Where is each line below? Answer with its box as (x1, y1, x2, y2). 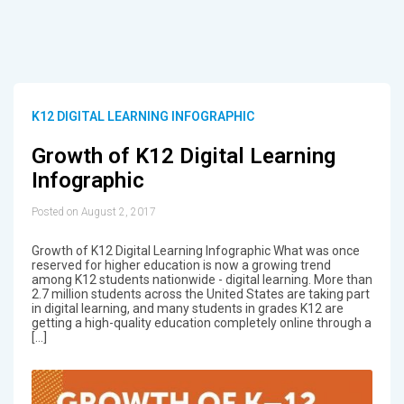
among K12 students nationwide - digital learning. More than (31, 271, 372, 287)
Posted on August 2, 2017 (31, 205, 156, 218)
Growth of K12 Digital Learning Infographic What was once (31, 243, 360, 258)
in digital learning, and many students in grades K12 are (31, 300, 344, 316)
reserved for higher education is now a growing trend (31, 257, 331, 272)
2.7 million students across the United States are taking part (31, 286, 370, 301)
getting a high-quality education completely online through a (31, 315, 372, 330)
